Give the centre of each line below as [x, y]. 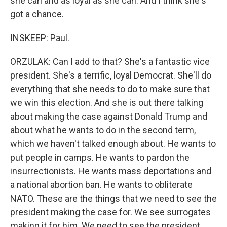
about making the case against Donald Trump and [109, 116]
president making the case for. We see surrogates [110, 212]
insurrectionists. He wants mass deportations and [111, 171]
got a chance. [37, 14]
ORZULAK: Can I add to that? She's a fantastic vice [110, 62]
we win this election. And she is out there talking [107, 103]
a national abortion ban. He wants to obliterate [101, 185]
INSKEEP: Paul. [40, 38]
